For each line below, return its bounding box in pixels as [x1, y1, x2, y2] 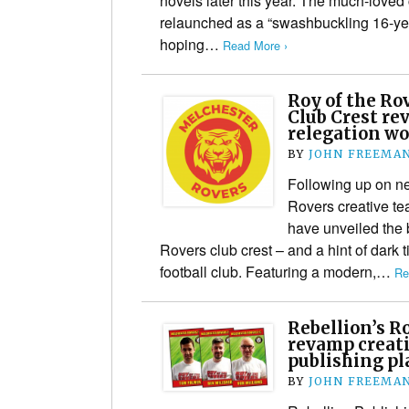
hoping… [160, 33, 223, 55]
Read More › [223, 36, 288, 54]
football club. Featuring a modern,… [160, 260, 394, 282]
